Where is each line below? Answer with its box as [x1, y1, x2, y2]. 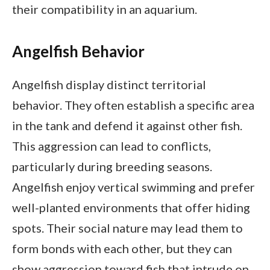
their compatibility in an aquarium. [12, 1, 197, 16]
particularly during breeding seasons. [12, 159, 212, 174]
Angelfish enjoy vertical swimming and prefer [12, 180, 255, 195]
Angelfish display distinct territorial [12, 77, 206, 92]
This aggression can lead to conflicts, [12, 139, 211, 154]
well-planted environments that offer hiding [12, 200, 250, 215]
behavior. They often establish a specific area [12, 98, 254, 113]
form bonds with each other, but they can [12, 241, 232, 256]
